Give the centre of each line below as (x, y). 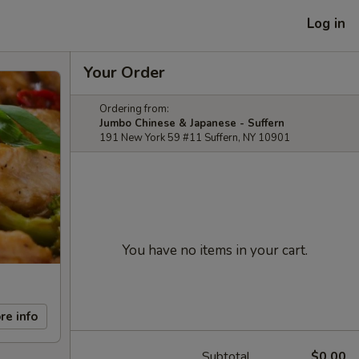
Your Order (124, 73)
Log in (326, 23)
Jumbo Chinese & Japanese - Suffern (192, 123)
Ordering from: (134, 109)
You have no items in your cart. (215, 250)
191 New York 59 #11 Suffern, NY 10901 (195, 138)
